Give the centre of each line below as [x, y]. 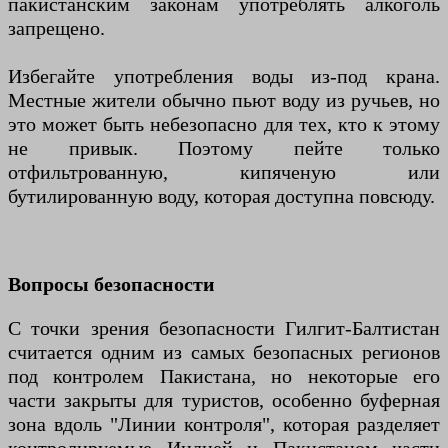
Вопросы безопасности [111, 284]
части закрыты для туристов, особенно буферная [224, 400]
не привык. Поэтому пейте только [224, 148]
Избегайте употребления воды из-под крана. [224, 76]
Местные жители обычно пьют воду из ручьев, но [224, 100]
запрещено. [56, 28]
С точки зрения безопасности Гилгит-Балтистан [224, 328]
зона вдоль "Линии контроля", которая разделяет [224, 424]
